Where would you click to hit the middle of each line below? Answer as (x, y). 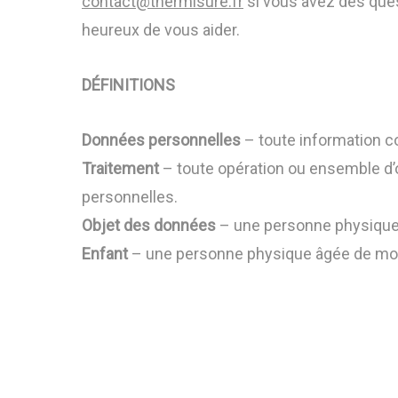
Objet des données (149, 225)
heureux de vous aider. (161, 30)
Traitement (120, 168)
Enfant (105, 254)
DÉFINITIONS (128, 85)
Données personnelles (161, 140)
